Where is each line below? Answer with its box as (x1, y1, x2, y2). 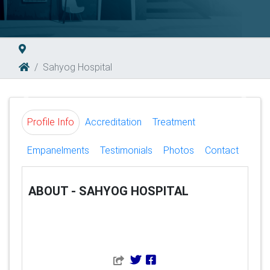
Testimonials (100, 144, 152, 156)
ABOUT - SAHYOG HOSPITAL (28, 183, 189, 198)
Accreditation (85, 116, 142, 128)
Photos (163, 144, 194, 156)
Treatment (152, 116, 195, 128)
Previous (27, 97, 64, 109)
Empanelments (27, 144, 89, 156)
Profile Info (27, 116, 74, 128)
